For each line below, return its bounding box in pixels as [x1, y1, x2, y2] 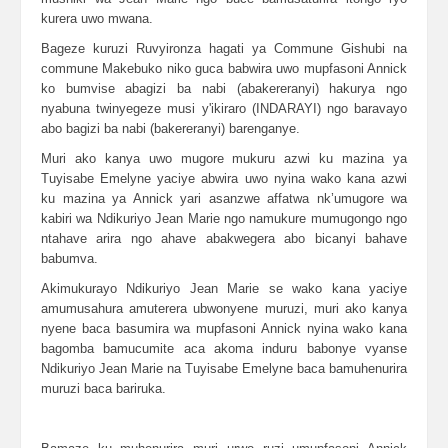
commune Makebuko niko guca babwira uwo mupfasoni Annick [41, 61, 407, 76]
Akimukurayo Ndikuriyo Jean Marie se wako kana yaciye [41, 281, 407, 296]
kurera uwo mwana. [41, 11, 153, 26]
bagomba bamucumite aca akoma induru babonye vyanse [41, 341, 407, 356]
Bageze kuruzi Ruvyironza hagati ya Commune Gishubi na [41, 41, 407, 56]
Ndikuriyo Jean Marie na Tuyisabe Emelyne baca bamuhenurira [41, 361, 407, 376]
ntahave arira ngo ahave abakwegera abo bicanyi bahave [41, 231, 407, 246]
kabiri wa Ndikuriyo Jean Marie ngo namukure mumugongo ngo [41, 211, 407, 226]
